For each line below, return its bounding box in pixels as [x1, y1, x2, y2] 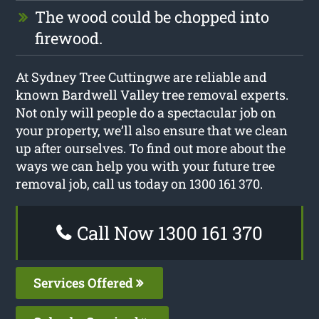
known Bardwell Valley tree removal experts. [16, 85, 289, 103]
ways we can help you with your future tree [16, 157, 276, 174]
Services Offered [33, 273, 137, 291]
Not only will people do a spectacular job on [16, 103, 277, 121]
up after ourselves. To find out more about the [16, 139, 286, 157]
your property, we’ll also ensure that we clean [16, 121, 288, 139]
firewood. [35, 27, 103, 48]
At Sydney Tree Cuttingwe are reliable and [16, 68, 268, 85]
